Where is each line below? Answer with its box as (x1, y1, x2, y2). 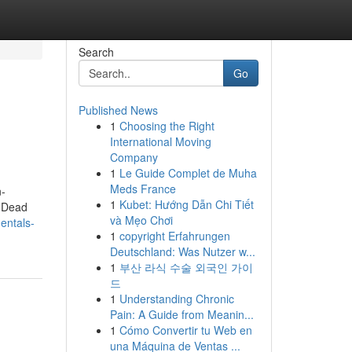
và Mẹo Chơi (109, 212, 173, 228)
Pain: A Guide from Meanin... (109, 306, 254, 322)
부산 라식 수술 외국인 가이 (119, 259, 253, 275)
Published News (78, 102, 158, 118)
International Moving (109, 134, 211, 149)
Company (109, 149, 158, 165)
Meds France (109, 181, 176, 196)
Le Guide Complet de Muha (119, 165, 257, 181)
